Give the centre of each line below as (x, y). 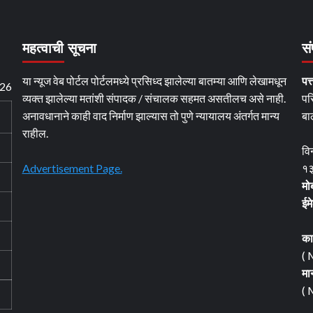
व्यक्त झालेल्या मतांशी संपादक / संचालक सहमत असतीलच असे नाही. (154, 98)
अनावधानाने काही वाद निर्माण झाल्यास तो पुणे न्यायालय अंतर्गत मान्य (151, 116)
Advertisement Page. (72, 168)
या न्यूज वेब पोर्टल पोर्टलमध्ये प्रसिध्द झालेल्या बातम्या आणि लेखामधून (154, 81)
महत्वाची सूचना (59, 48)
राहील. (35, 133)
